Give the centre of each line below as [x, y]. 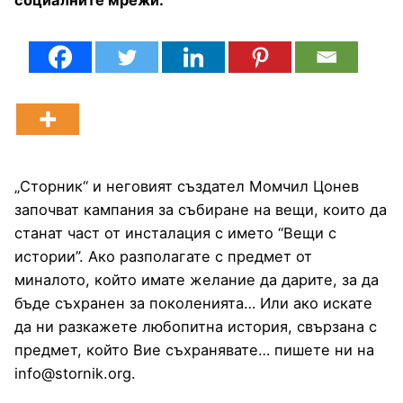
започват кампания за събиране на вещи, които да [201, 209]
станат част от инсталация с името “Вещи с [175, 233]
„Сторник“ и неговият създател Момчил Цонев [187, 186]
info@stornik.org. [75, 373]
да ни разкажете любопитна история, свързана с [196, 326]
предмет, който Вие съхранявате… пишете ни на [194, 349]
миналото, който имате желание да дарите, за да [197, 279]
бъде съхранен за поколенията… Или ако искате [193, 303]
